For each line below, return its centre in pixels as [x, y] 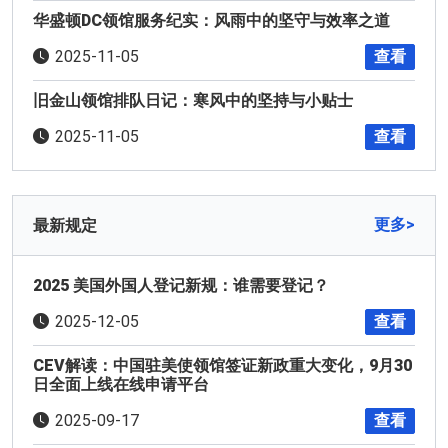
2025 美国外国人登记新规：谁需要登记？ [181, 285]
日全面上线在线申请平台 [121, 384]
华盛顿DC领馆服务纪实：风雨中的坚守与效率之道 [211, 20]
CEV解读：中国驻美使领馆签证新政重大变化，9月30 [222, 365]
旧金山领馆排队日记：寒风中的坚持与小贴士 [193, 100]
